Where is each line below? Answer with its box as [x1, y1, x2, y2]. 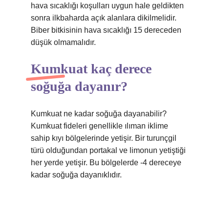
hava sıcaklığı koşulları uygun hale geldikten [31, 1, 184, 10]
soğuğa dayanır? [31, 79, 128, 94]
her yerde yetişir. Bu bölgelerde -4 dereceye [31, 158, 181, 167]
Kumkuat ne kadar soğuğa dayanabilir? [31, 109, 167, 118]
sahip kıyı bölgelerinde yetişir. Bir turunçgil [31, 134, 176, 142]
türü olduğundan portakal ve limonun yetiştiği [31, 146, 186, 154]
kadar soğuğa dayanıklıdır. [31, 171, 122, 179]
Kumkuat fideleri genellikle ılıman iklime [31, 122, 168, 130]
